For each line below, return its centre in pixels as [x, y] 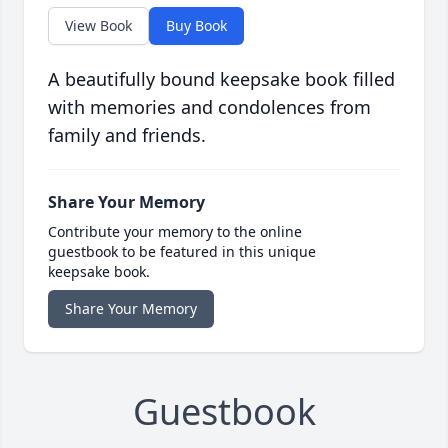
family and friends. [127, 134]
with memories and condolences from [209, 106]
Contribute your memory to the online [175, 231]
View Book [98, 25]
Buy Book [196, 25]
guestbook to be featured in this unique [182, 251]
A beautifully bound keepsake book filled [221, 78]
